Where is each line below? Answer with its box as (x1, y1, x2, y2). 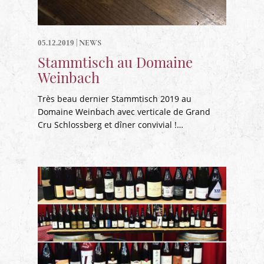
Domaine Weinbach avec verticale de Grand (38, 106, 210, 117)
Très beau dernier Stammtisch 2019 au (38, 93, 192, 104)
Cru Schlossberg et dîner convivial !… (38, 119, 183, 130)
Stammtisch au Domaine (38, 52, 193, 71)
